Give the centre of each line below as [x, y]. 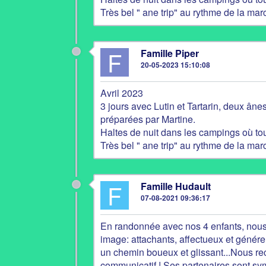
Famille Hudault [176, 186]
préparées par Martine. [148, 119]
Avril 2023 [122, 93]
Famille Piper [170, 53]
